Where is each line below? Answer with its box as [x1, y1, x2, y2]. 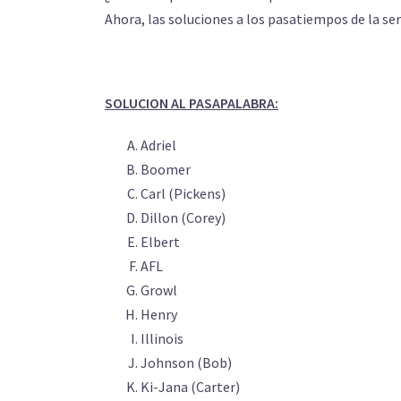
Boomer [141, 160, 191, 178]
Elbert [141, 233, 180, 251]
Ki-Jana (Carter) [141, 378, 240, 396]
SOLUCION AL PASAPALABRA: [105, 94, 278, 112]
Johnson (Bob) [141, 354, 232, 371]
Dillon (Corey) [141, 209, 226, 226]
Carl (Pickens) [141, 184, 226, 202]
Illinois [141, 329, 183, 347]
